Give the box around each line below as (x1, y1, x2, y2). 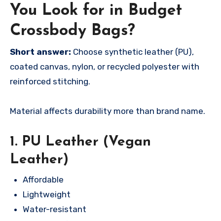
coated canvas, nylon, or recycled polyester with (10, 62, 199, 72)
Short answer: (10, 47, 71, 57)
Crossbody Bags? (10, 23, 135, 39)
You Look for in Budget (10, 2, 182, 19)
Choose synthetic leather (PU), (71, 47, 194, 57)
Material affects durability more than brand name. (10, 106, 205, 116)
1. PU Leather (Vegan (10, 135, 151, 149)
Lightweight (22, 189, 71, 199)
